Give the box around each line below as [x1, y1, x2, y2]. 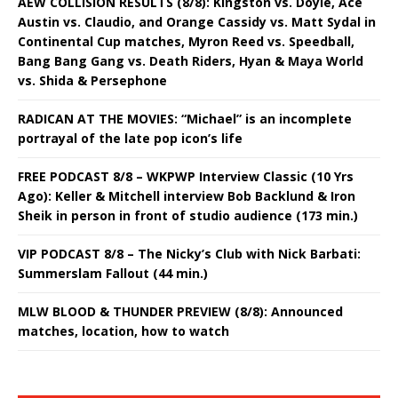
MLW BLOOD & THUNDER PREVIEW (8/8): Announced [18, 302, 343, 320]
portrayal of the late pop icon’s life [18, 129, 243, 147]
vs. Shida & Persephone [18, 71, 167, 89]
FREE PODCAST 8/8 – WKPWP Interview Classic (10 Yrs [18, 167, 354, 185]
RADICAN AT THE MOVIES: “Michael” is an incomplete [18, 109, 352, 127]
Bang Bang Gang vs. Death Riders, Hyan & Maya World [18, 52, 363, 69]
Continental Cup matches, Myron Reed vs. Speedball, [18, 32, 354, 50]
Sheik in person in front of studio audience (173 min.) [18, 206, 358, 224]
